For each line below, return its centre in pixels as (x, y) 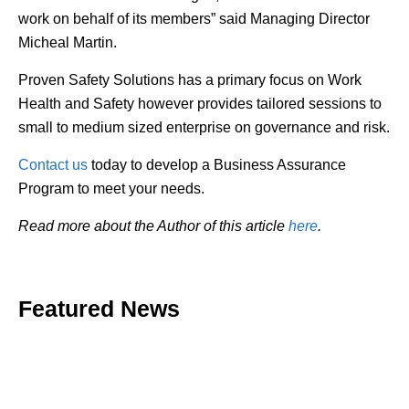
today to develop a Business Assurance (219, 164)
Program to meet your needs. (111, 188)
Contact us (55, 164)
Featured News (99, 308)
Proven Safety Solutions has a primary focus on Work (190, 79)
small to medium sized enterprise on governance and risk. (204, 127)
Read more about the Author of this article (153, 225)
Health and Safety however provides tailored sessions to (200, 103)
